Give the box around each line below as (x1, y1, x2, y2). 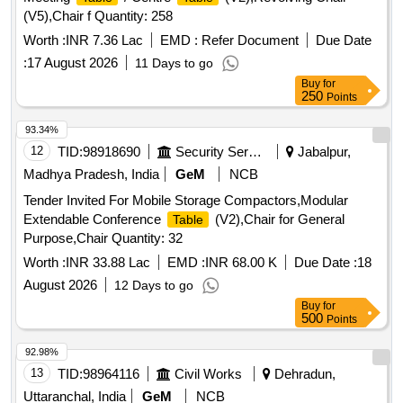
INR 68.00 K (205, 255, 277, 271)
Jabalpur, (294, 144, 351, 160)
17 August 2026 (27, 55, 118, 71)
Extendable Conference (23, 211, 165, 228)
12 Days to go (114, 278, 193, 293)
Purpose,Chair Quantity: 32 (23, 230, 183, 246)
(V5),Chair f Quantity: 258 (23, 8, 173, 24)
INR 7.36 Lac (66, 32, 143, 49)
